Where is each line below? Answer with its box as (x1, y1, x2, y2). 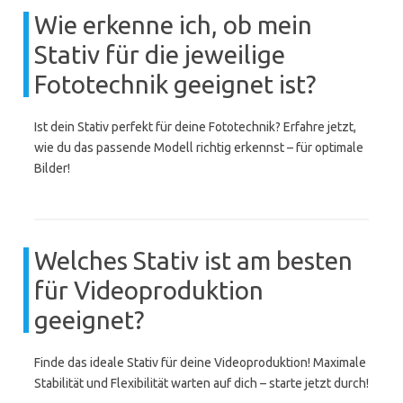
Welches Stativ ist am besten (34, 246, 353, 274)
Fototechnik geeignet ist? (34, 70, 316, 98)
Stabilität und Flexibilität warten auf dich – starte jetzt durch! (34, 376, 369, 390)
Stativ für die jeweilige (34, 40, 285, 68)
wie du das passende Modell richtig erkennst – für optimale (34, 140, 363, 155)
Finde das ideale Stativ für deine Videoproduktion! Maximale (34, 355, 366, 370)
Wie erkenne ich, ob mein (34, 11, 312, 39)
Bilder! (34, 161, 70, 175)
